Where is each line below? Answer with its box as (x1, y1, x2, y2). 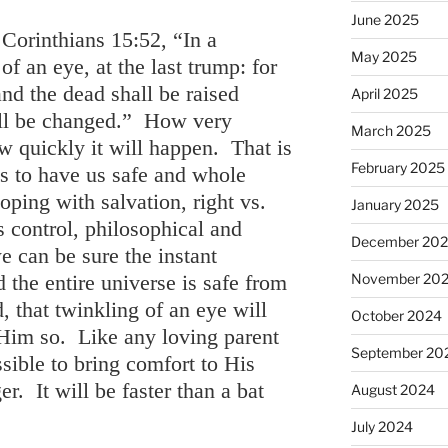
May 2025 (350, 47, 417, 65)
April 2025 (350, 84, 418, 102)
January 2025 (350, 195, 439, 213)
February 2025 (350, 158, 445, 176)
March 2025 (350, 121, 431, 139)
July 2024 (350, 417, 413, 435)
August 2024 (350, 380, 435, 398)
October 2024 (350, 306, 442, 324)
